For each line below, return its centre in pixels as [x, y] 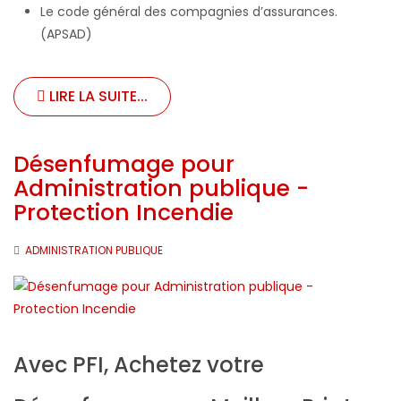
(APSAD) [66, 34]
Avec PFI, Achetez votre [139, 364]
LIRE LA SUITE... [97, 96]
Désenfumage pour [124, 164]
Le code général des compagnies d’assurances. [189, 11]
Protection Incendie [124, 212]
